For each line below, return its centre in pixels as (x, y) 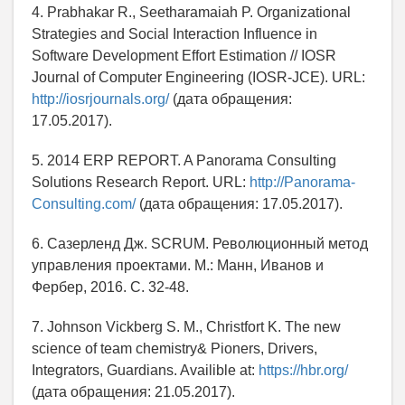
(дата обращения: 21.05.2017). (133, 392)
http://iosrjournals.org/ (100, 99)
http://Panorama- (302, 183)
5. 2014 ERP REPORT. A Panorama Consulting (184, 161)
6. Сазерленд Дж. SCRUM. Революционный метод (200, 244)
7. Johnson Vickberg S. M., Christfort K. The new (186, 327)
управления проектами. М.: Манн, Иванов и (178, 266)
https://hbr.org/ (303, 371)
